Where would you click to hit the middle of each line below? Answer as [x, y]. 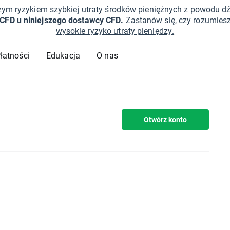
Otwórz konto [165, 119]
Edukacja [63, 55]
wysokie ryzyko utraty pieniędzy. [115, 31]
